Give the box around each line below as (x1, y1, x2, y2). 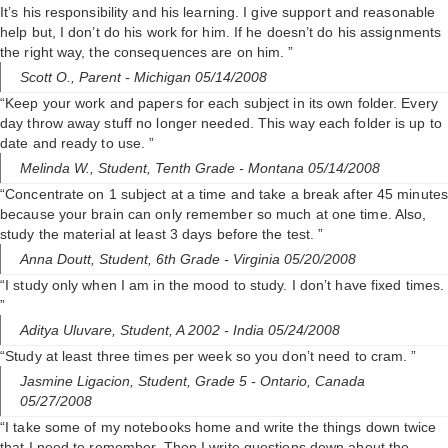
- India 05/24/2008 (224, 322, 340, 339)
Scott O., (20, 69, 79, 86)
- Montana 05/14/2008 (239, 160, 380, 177)
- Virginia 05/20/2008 (224, 251, 356, 268)
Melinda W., (20, 160, 98, 177)
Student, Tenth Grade (98, 160, 239, 177)
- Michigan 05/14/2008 (125, 69, 267, 86)
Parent (79, 69, 125, 86)
